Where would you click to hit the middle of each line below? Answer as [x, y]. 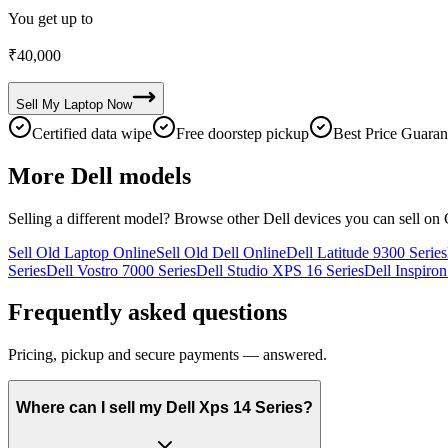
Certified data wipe [92, 133]
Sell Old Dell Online [221, 252]
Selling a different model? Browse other [135, 218]
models [152, 175]
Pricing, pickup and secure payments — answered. [167, 355]
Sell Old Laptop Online [82, 252]
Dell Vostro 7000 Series [121, 270]
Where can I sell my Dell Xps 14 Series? [164, 407]
